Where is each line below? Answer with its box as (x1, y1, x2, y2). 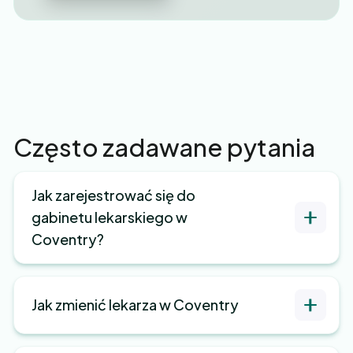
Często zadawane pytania (13, 131, 315, 162)
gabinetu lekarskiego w (32, 207, 188, 226)
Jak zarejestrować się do (32, 185, 195, 204)
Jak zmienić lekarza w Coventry (32, 295, 239, 314)
